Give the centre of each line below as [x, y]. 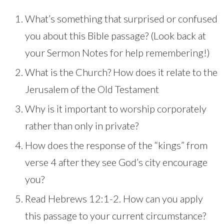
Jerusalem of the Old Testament [92, 89]
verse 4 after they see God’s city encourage [116, 162]
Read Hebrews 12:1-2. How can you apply [114, 199]
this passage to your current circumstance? [115, 216]
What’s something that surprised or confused [121, 19]
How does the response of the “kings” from [116, 145]
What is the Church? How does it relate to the [121, 72]
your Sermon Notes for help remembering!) [117, 53]
